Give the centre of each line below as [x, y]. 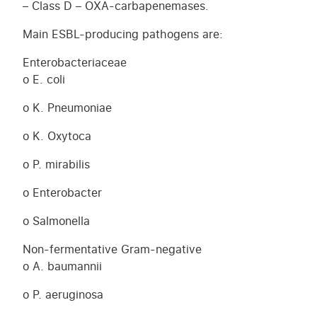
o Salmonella [56, 221]
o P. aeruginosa [63, 295]
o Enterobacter [62, 193]
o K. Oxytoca [57, 136]
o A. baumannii [62, 266]
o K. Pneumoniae [67, 108]
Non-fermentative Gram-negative [112, 249]
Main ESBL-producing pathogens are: [123, 34]
